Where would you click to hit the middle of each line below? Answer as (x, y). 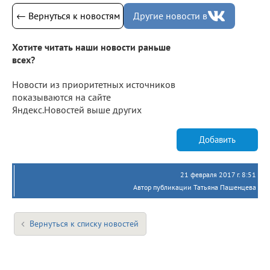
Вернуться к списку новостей (84, 223)
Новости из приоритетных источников (94, 84)
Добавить (217, 140)
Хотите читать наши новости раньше (91, 47)
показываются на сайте (61, 97)
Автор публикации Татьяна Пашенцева (195, 187)
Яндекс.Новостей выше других (77, 109)
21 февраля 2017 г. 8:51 (218, 174)
